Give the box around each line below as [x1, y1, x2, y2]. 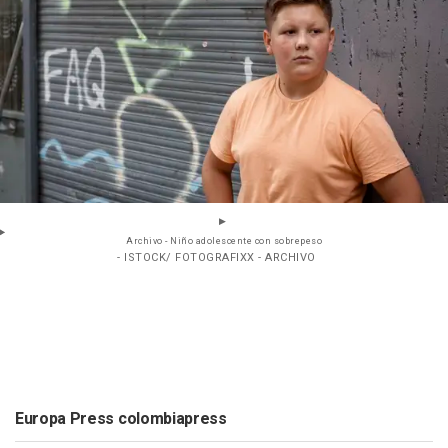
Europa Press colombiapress [15, 407, 227, 432]
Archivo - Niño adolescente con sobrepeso [126, 235, 322, 249]
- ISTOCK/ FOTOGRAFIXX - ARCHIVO [117, 249, 316, 267]
